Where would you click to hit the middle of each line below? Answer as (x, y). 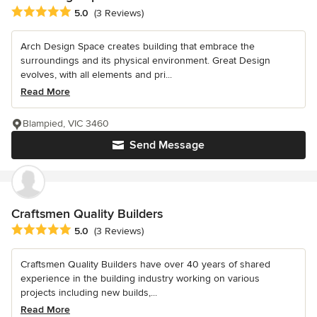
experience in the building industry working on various (140, 278)
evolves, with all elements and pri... (96, 74)
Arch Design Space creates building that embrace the (138, 46)
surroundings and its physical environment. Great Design (145, 60)
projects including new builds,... (89, 292)
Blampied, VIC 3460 (66, 123)
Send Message (167, 145)
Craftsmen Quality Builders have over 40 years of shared (145, 264)
